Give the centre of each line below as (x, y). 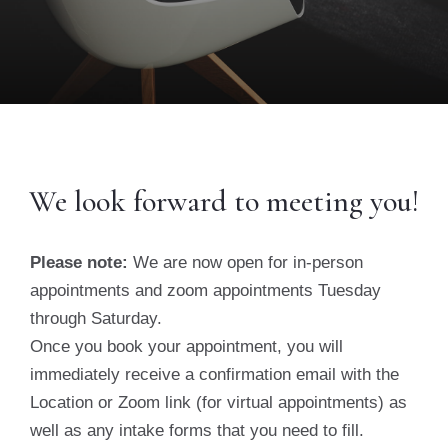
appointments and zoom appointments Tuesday (205, 291)
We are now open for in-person (245, 263)
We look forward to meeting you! (224, 202)
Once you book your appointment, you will (186, 347)
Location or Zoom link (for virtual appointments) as (218, 403)
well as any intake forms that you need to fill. (197, 431)
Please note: (79, 263)
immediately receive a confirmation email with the (214, 375)
